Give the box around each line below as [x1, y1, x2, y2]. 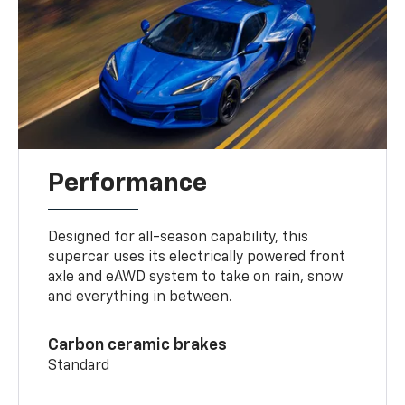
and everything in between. [48, 289, 233, 305]
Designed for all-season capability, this [48, 230, 309, 245]
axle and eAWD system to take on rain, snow [48, 269, 344, 285]
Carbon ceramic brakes [48, 336, 228, 353]
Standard [48, 358, 110, 373]
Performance [48, 170, 208, 196]
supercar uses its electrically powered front [48, 250, 346, 265]
